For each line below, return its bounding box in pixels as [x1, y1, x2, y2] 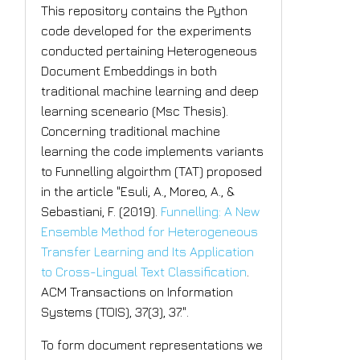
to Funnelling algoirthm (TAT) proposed [41, 164, 263, 179]
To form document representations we [41, 337, 264, 353]
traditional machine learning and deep [41, 84, 260, 99]
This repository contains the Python [41, 3, 248, 18]
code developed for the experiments [41, 23, 252, 39]
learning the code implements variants [41, 144, 264, 159]
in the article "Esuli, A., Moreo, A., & [41, 184, 235, 199]
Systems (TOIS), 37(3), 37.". [41, 305, 190, 320]
